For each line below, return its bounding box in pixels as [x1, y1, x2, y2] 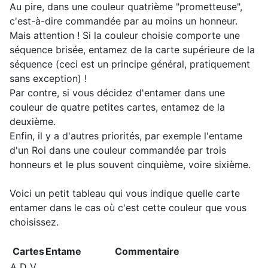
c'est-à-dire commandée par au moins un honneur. [10, 15, 237, 28]
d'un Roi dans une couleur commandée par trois [10, 144, 226, 157]
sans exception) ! [10, 72, 87, 85]
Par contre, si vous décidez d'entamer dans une [10, 87, 225, 99]
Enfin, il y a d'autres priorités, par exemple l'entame [10, 130, 242, 142]
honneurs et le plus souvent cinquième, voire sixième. [10, 159, 251, 171]
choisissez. [10, 216, 59, 229]
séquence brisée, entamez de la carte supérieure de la [10, 44, 255, 56]
